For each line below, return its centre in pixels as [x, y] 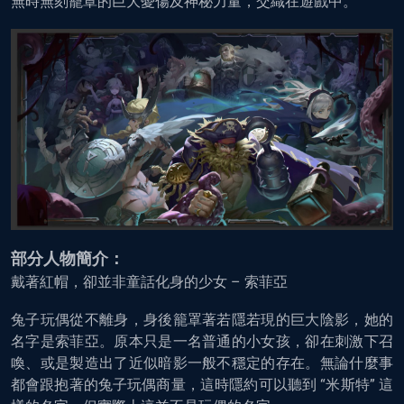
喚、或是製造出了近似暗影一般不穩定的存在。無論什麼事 [202, 363]
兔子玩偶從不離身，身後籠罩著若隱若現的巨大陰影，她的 [202, 320]
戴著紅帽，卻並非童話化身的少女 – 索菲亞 [149, 282]
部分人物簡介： [68, 259]
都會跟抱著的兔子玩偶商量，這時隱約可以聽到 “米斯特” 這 [202, 385]
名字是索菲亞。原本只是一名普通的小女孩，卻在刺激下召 [202, 342]
